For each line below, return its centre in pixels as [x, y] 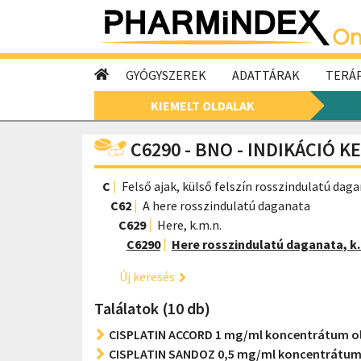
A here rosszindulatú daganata [226, 205]
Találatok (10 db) [152, 308]
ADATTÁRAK [266, 75]
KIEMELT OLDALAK [202, 106]
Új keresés [147, 276]
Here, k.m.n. [189, 225]
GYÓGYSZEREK [166, 75]
